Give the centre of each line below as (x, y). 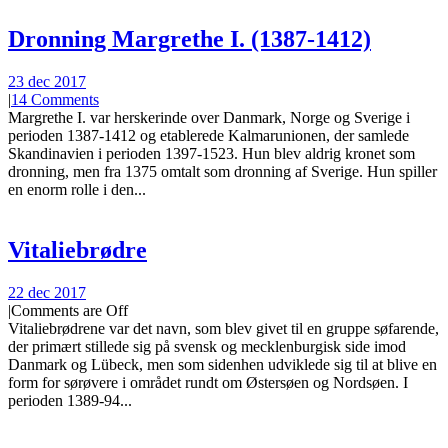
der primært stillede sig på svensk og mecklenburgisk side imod (207, 347)
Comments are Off (69, 311)
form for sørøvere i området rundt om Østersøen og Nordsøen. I (208, 383)
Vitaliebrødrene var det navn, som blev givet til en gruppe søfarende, (223, 329)
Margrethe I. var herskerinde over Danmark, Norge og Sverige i (209, 118)
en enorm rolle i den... (77, 190)
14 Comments (55, 100)
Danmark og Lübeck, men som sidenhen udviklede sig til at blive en (222, 365)
